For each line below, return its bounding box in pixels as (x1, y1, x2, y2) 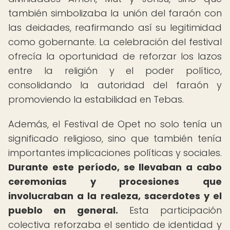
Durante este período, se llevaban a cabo (8, 161, 222, 174)
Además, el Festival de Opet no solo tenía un (8, 118, 222, 130)
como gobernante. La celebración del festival (8, 35, 222, 48)
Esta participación (118, 204, 222, 217)
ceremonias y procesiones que (8, 175, 222, 188)
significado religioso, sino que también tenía (8, 132, 222, 145)
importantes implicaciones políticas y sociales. (8, 146, 222, 159)
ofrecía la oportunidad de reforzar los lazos (8, 50, 222, 63)
